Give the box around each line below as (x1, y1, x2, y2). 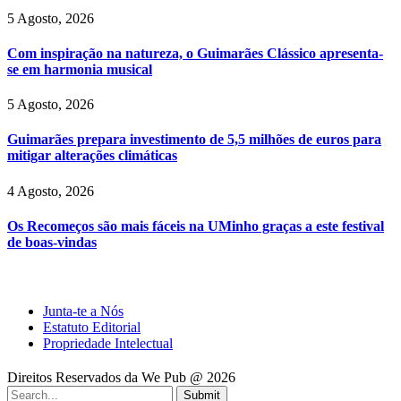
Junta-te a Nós (43, 303, 124, 320)
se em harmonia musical (7, 61, 152, 77)
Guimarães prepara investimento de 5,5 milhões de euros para (7, 132, 381, 148)
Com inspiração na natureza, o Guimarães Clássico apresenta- (7, 45, 383, 61)
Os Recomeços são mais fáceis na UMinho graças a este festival (7, 218, 384, 235)
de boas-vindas (7, 235, 97, 251)
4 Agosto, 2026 (7, 183, 94, 199)
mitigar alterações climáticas (7, 148, 177, 164)
